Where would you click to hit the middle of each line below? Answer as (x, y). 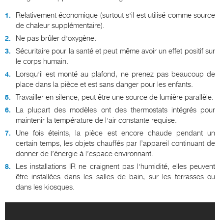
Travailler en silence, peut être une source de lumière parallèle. (115, 97)
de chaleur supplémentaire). (60, 25)
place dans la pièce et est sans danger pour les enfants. (104, 84)
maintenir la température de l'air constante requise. (96, 120)
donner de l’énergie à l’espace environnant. (84, 153)
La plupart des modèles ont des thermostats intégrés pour (115, 110)
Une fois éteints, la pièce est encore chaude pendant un (115, 133)
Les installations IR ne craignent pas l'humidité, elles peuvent (115, 166)
